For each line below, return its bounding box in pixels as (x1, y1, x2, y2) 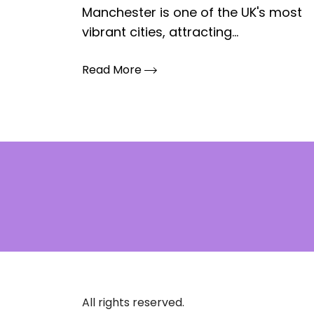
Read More (82, 62, 144, 78)
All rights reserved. (82, 294, 184, 310)
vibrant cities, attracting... (82, 23, 238, 41)
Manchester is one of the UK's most (82, 4, 302, 21)
